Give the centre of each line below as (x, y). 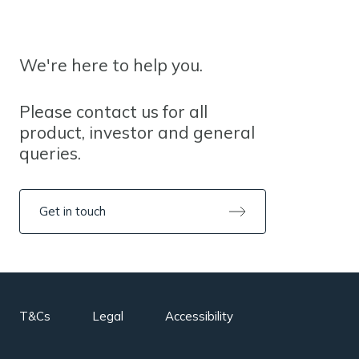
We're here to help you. (111, 65)
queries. (50, 153)
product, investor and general (137, 132)
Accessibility (199, 316)
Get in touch (73, 211)
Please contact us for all (113, 111)
